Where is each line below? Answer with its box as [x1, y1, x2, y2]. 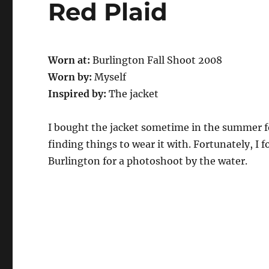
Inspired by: [48, 87, 109, 100]
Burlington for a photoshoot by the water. [48, 154, 248, 167]
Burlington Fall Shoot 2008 [90, 53, 223, 66]
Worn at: [48, 53, 91, 66]
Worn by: [48, 70, 92, 83]
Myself [92, 70, 127, 83]
